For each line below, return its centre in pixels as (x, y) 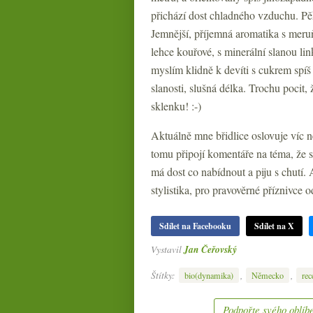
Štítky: (164, 275)
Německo (268, 275)
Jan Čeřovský (210, 249)
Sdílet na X (274, 226)
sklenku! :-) (176, 106)
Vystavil (167, 249)
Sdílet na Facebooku (195, 226)
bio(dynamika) (209, 275)
